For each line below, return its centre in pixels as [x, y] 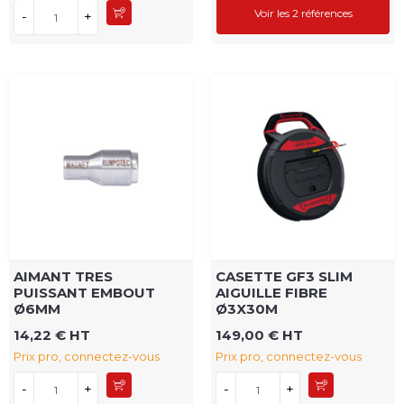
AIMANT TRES [63, 277]
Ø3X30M [247, 309]
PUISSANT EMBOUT [84, 293]
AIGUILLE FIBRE [271, 293]
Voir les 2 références [303, 14]
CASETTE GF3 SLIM [284, 277]
